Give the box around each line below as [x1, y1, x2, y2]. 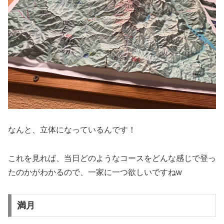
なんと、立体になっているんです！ [8, 125, 136, 134]
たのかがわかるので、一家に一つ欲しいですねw [8, 168, 182, 177]
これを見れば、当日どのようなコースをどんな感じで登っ [8, 154, 216, 163]
